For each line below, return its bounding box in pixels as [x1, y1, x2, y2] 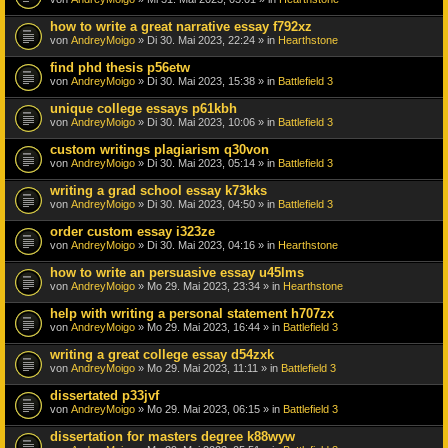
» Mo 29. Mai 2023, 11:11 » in [135, 361, 281, 374]
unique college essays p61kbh [50, 100, 237, 116]
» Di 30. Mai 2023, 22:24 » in [135, 33, 278, 46]
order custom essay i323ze [50, 223, 215, 239]
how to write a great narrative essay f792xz [50, 18, 312, 34]
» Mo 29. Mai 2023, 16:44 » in [135, 320, 283, 333]
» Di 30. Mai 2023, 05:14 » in [135, 156, 278, 169]
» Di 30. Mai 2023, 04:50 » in [135, 197, 278, 210]
